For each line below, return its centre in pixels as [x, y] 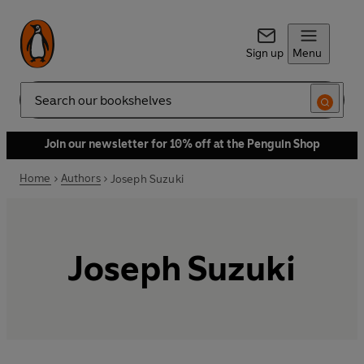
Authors [80, 178]
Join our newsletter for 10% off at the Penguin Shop [182, 144]
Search [37, 106]
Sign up [264, 53]
